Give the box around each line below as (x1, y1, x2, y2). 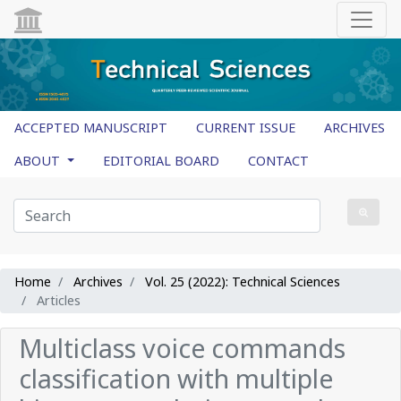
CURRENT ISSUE (196, 118, 295, 136)
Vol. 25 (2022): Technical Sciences (145, 272, 340, 290)
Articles (33, 291, 81, 309)
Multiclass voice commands (19, 329, 346, 365)
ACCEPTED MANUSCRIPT (14, 118, 167, 136)
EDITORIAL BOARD (103, 151, 220, 169)
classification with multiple (19, 360, 333, 396)
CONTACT (248, 151, 310, 169)
